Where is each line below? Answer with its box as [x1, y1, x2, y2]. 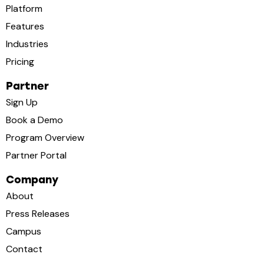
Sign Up [6, 96, 38, 109]
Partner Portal [6, 149, 67, 162]
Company [6, 173, 58, 187]
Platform [6, 2, 42, 15]
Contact [6, 243, 42, 256]
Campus [6, 225, 41, 238]
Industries [6, 38, 48, 51]
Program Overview [6, 131, 84, 144]
